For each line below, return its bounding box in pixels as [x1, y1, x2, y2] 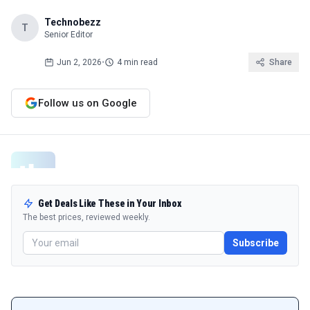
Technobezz [44, 17, 101, 28]
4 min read [117, 57, 158, 67]
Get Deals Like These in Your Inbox [38, 198, 181, 209]
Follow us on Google [38, 96, 137, 109]
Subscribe [232, 237, 279, 248]
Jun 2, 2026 [57, 57, 102, 67]
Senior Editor [44, 30, 93, 39]
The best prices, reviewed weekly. [23, 212, 150, 222]
